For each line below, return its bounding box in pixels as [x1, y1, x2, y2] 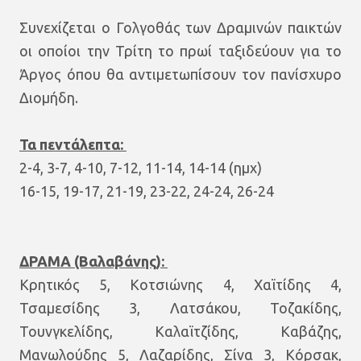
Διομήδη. [19, 89, 78, 106]
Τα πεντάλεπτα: [19, 136, 127, 152]
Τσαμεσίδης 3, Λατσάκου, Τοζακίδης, [19, 300, 342, 316]
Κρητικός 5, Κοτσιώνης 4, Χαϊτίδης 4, [19, 276, 342, 293]
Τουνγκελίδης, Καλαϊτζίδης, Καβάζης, [19, 323, 342, 339]
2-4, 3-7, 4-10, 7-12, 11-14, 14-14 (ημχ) [19, 160, 262, 176]
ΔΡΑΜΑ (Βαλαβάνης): [19, 253, 168, 269]
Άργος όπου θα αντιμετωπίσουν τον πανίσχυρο [19, 66, 342, 82]
